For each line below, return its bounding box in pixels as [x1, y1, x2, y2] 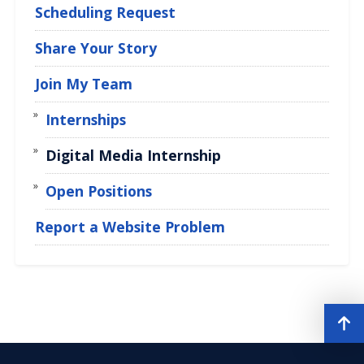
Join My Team [35, 74, 133, 93]
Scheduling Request [35, 2, 176, 22]
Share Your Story [35, 38, 158, 58]
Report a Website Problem [35, 217, 226, 236]
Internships [45, 110, 126, 129]
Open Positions [45, 181, 152, 201]
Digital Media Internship [45, 145, 221, 165]
